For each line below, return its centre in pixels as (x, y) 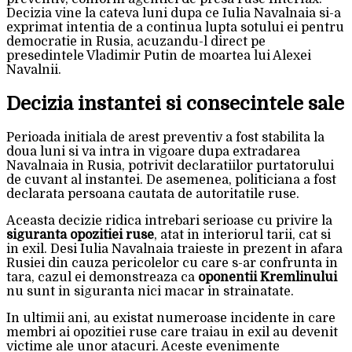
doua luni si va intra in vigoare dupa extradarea (153, 151)
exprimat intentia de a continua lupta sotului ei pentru (175, 27)
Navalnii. (34, 70)
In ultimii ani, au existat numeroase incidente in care (171, 318)
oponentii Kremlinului (268, 277)
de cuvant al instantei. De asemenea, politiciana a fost (171, 180)
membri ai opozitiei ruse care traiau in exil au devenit (172, 332)
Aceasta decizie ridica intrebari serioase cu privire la (169, 220)
